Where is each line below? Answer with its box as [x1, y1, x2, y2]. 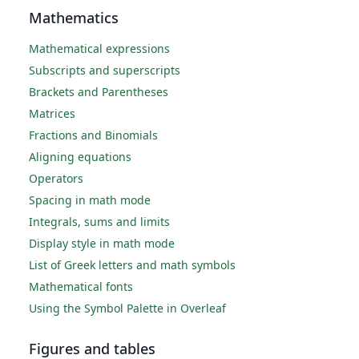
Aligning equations [29, 149, 131, 164]
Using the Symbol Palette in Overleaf [29, 301, 226, 316]
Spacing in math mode [29, 192, 151, 208]
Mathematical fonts [29, 279, 133, 294]
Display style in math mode [29, 236, 175, 251]
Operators [29, 171, 83, 186]
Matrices [29, 106, 75, 121]
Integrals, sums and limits [29, 214, 170, 229]
